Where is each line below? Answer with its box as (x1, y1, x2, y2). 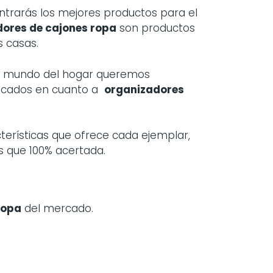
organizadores (104, 82, 184, 97)
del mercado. (21, 200, 93, 216)
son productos (116, 21, 195, 35)
